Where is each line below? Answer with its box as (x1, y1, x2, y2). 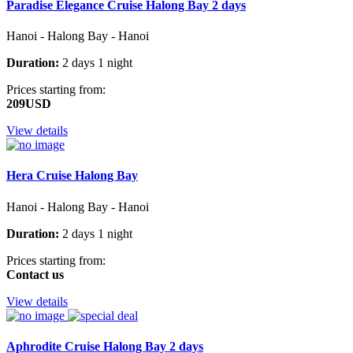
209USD (6, 97, 51, 111)
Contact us (6, 267, 64, 281)
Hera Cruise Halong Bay (6, 169, 138, 183)
